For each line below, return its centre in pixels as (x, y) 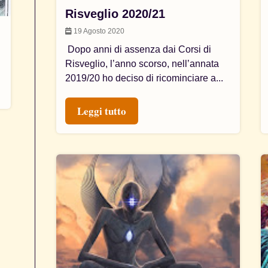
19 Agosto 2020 (98, 31)
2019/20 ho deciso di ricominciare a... (144, 78)
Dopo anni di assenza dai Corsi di (138, 49)
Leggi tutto (102, 111)
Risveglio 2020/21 (115, 14)
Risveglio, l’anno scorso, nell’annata (142, 64)
